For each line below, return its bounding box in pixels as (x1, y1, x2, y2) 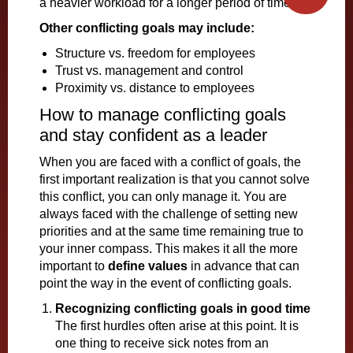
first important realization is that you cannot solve (39, 173, 310, 186)
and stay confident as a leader (39, 125, 267, 145)
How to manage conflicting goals (39, 105, 286, 124)
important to (39, 259, 108, 273)
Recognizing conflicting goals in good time (55, 302, 310, 315)
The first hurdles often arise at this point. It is (55, 319, 299, 333)
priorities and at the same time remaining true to (39, 225, 303, 238)
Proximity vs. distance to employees (55, 81, 255, 95)
